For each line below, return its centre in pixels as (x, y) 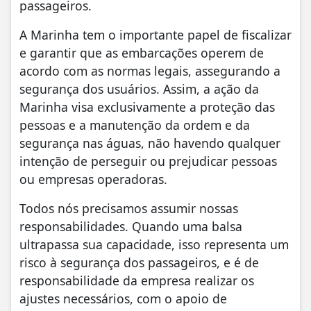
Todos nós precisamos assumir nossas (129, 209)
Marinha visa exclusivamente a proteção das (147, 107)
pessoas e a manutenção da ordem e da (135, 125)
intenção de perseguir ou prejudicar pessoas (148, 161)
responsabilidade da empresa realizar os (137, 281)
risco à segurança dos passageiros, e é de (139, 263)
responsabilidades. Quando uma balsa (131, 227)
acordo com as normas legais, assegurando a (150, 71)
